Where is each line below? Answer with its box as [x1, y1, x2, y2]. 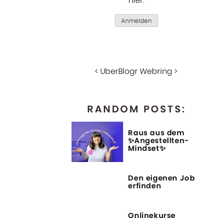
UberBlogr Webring [100, 67, 172, 75]
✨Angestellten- [128, 135, 189, 145]
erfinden [128, 180, 162, 191]
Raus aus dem [128, 127, 185, 138]
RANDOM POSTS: [87, 102, 186, 116]
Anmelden [121, 18, 152, 24]
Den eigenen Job [128, 172, 195, 183]
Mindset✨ [128, 143, 166, 153]
